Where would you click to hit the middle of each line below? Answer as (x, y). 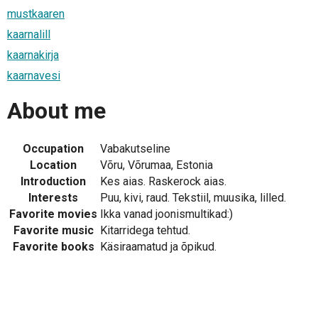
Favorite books (53, 246)
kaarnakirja (33, 55)
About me (56, 111)
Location (53, 165)
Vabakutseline (135, 148)
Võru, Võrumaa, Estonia (157, 165)
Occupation (53, 148)
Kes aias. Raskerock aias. (163, 181)
